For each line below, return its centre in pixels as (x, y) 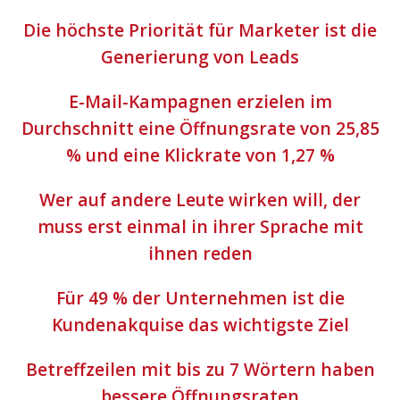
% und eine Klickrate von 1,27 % (200, 155)
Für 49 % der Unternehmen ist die (200, 298)
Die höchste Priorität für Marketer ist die (200, 30)
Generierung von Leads (200, 57)
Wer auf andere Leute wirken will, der (200, 200)
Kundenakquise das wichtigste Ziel (200, 325)
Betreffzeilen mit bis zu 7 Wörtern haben (200, 369)
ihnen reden (200, 253)
